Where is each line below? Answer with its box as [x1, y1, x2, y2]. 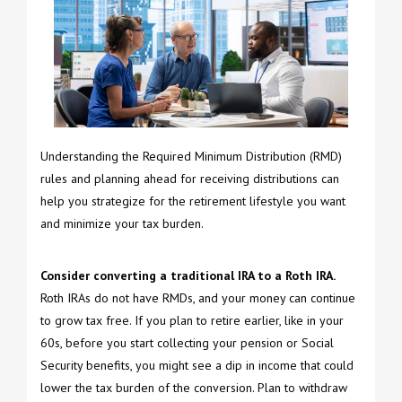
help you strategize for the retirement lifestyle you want [40, 193, 345, 210]
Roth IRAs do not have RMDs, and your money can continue [40, 290, 355, 307]
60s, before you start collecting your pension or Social [40, 335, 334, 352]
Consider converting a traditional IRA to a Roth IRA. [40, 267, 336, 284]
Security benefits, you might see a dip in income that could [40, 357, 354, 374]
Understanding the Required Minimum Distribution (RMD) [40, 148, 342, 165]
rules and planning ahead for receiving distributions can [40, 170, 339, 188]
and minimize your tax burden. [40, 215, 204, 232]
